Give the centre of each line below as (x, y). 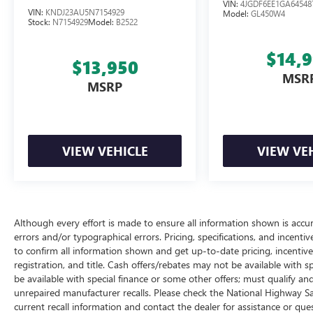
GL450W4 (268, 14)
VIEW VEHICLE (105, 151)
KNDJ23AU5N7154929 (85, 12)
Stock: (40, 22)
